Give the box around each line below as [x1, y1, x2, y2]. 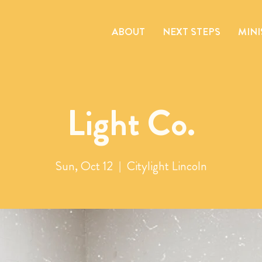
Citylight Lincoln [127, 157, 207, 175]
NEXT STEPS [162, 25, 220, 39]
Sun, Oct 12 [55, 157, 113, 175]
